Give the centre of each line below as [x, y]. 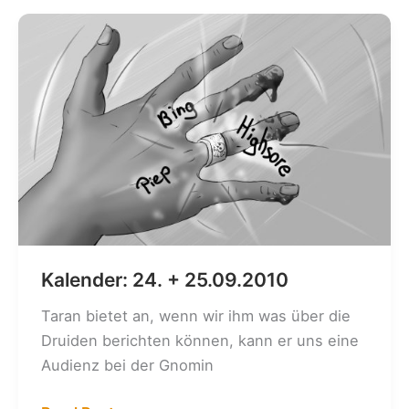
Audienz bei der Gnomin [127, 365]
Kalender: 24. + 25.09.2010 [164, 280]
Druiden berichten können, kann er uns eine [199, 340]
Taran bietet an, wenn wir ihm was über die [195, 315]
